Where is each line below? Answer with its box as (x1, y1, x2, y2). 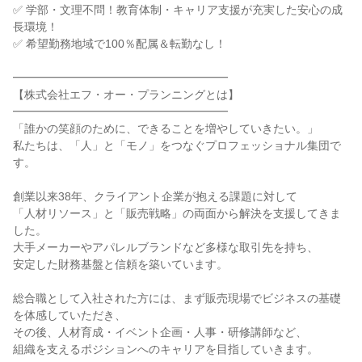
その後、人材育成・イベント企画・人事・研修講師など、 (13, 326, 307, 339)
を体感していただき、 (13, 309, 126, 322)
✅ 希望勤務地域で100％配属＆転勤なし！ (13, 37, 226, 50)
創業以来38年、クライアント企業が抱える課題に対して (13, 190, 297, 203)
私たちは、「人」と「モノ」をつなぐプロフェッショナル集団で (13, 139, 341, 152)
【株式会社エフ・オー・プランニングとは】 (13, 88, 239, 101)
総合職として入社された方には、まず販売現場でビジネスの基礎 (13, 292, 341, 305)
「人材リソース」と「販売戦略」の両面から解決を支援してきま (13, 207, 341, 220)
